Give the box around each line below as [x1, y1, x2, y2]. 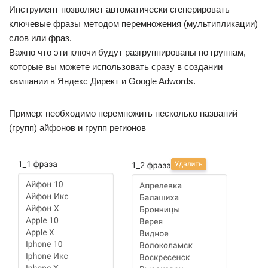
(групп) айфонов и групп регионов [9, 123, 146, 133]
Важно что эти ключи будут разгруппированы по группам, [9, 47, 246, 58]
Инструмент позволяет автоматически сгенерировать [9, 4, 230, 15]
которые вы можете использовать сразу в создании [9, 62, 223, 72]
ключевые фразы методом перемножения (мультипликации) [9, 19, 258, 29]
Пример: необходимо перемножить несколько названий [9, 108, 237, 119]
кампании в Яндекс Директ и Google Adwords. [9, 76, 196, 87]
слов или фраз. [9, 33, 72, 44]
